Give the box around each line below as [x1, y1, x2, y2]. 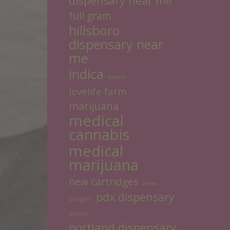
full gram [69, 9, 111, 23]
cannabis [69, 124, 130, 145]
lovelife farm [69, 85, 127, 98]
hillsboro [69, 22, 120, 39]
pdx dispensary [96, 189, 175, 204]
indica [69, 65, 104, 83]
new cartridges [69, 175, 138, 188]
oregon [69, 195, 91, 203]
